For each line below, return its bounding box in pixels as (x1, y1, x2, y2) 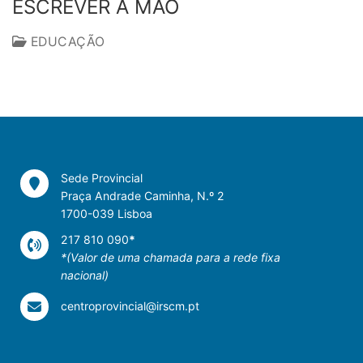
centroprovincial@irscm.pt (61, 299, 200, 314)
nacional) (61, 267, 109, 282)
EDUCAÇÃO (27, 33, 105, 49)
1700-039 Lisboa (61, 206, 153, 220)
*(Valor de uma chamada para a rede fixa (61, 250, 281, 264)
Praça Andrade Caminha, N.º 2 (61, 188, 225, 203)
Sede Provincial (61, 170, 143, 185)
